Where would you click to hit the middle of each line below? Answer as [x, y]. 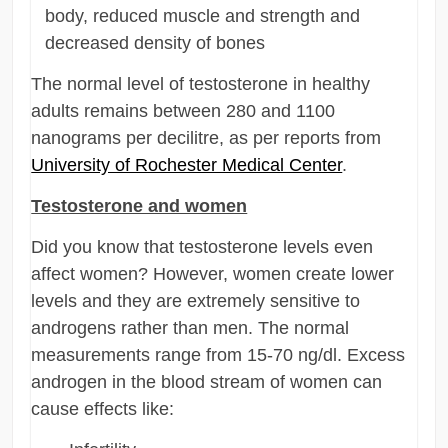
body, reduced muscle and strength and [203, 15]
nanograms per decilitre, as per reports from [206, 137]
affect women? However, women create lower [213, 273]
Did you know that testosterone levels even [202, 246]
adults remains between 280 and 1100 [183, 110]
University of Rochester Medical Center [187, 164]
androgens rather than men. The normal [190, 327]
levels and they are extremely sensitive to [196, 300]
